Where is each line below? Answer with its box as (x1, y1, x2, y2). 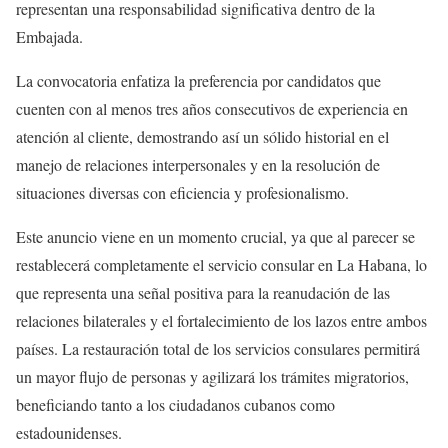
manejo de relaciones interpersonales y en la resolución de (16, 154, 380, 176)
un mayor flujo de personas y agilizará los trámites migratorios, (16, 366, 409, 388)
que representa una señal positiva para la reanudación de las (16, 282, 390, 304)
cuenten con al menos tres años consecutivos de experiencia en (16, 98, 408, 120)
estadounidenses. (16, 422, 122, 444)
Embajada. (16, 26, 83, 48)
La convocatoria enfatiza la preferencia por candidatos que (16, 70, 381, 92)
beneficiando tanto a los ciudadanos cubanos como (16, 394, 335, 416)
